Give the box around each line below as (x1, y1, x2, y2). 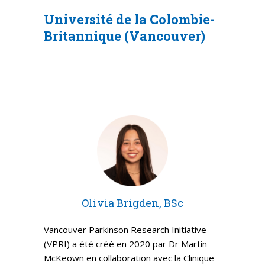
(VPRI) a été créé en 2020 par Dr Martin (44, 238, 207, 250)
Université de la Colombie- (44, 11, 215, 28)
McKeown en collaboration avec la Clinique (44, 252, 214, 264)
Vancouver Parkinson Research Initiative (44, 224, 206, 235)
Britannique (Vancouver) (44, 27, 205, 44)
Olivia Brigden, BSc (82, 196, 183, 210)
